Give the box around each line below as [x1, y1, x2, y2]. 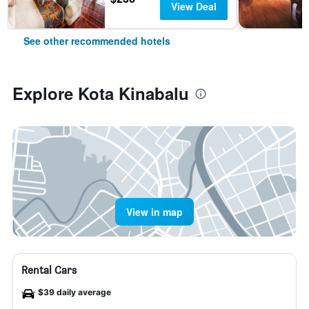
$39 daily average [38, 287, 111, 297]
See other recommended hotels [23, 34, 170, 48]
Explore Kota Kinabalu [12, 81, 189, 105]
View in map [126, 205, 183, 219]
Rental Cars [21, 263, 77, 277]
